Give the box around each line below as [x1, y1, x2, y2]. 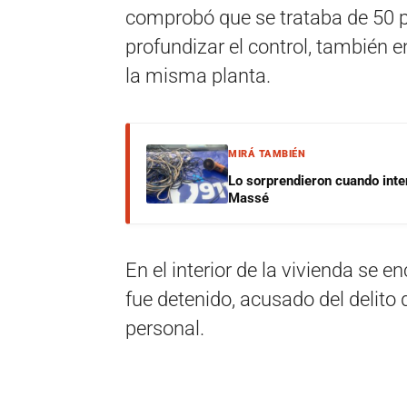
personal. [125, 317, 204, 340]
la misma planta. [125, 65, 271, 87]
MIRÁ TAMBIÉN [228, 148, 305, 160]
